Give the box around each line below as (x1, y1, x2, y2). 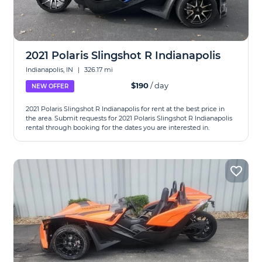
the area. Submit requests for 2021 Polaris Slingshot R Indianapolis (26, 114, 233, 122)
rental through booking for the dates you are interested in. (26, 123, 210, 132)
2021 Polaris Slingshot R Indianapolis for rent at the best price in (26, 105, 225, 113)
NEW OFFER (32, 82, 69, 90)
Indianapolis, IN (26, 65, 75, 74)
